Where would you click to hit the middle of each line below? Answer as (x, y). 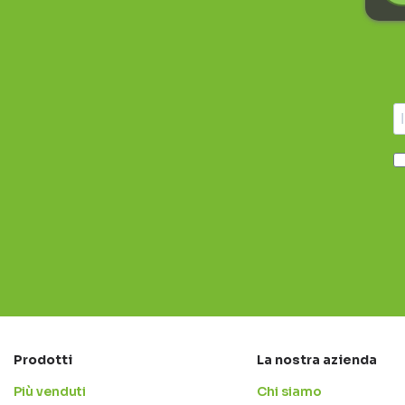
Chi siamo (289, 392)
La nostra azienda (316, 360)
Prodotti (43, 360)
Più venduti (50, 392)
